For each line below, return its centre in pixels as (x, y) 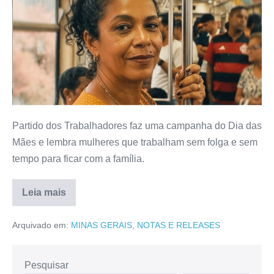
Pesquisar (46, 265)
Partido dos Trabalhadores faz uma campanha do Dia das (137, 125)
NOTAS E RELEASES (179, 225)
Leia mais (44, 192)
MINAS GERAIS (102, 225)
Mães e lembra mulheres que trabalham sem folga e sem (135, 142)
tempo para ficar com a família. (78, 158)
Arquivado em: (40, 225)
